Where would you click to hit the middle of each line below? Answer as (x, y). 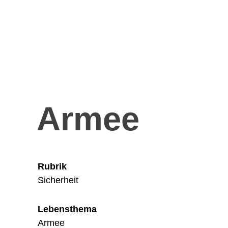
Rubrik (52, 166)
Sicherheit (58, 180)
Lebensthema (67, 209)
